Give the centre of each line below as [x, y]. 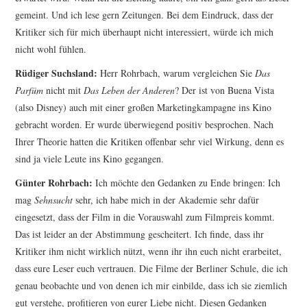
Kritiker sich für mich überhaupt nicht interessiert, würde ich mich [145, 32]
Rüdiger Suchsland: [57, 73]
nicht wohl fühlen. [51, 49]
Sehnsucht [54, 200]
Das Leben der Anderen [130, 90]
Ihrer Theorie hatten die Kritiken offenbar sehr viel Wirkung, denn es [150, 142]
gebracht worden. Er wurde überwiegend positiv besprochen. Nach [145, 125]
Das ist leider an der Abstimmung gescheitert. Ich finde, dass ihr [140, 234]
